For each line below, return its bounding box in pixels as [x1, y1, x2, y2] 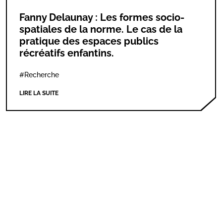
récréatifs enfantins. [19, 47, 114, 59]
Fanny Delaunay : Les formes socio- [19, 11, 184, 23]
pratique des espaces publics [19, 35, 159, 47]
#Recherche [19, 71, 59, 79]
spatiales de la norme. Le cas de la [19, 23, 182, 35]
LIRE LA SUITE [19, 90, 58, 97]
